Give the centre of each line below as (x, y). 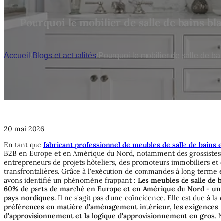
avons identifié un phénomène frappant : (71, 180)
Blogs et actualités (64, 55)
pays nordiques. (30, 198)
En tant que (24, 144)
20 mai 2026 (24, 129)
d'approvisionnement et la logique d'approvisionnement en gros (109, 215)
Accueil (17, 55)
